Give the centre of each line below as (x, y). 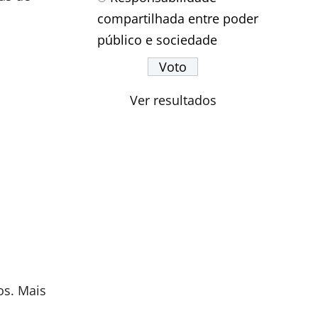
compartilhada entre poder (178, 18)
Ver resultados (173, 100)
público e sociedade (158, 39)
